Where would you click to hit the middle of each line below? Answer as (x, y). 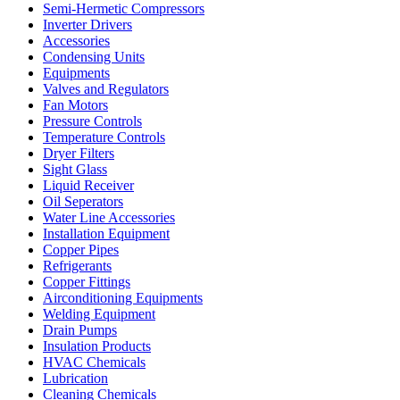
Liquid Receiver (88, 185)
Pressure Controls (92, 121)
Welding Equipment (99, 314)
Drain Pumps (80, 330)
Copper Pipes (81, 250)
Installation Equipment (106, 233)
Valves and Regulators (106, 89)
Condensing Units (94, 57)
